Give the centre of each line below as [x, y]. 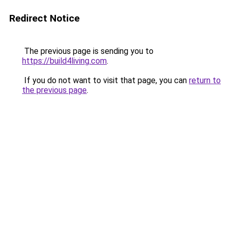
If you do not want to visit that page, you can [106, 80]
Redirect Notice [44, 18]
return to [205, 80]
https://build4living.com [64, 61]
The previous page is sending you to [88, 51]
